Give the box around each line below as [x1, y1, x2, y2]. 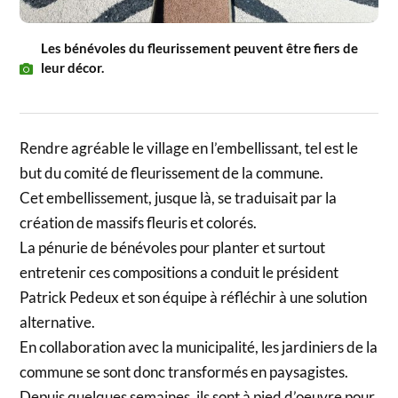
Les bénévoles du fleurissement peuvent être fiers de [41, 40, 359, 57]
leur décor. [41, 60, 105, 76]
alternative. [20, 313, 96, 332]
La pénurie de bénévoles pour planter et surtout [20, 238, 326, 258]
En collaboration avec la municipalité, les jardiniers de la [20, 338, 378, 357]
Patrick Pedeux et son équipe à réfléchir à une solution [20, 288, 368, 307]
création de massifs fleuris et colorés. [20, 213, 258, 233]
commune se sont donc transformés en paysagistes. [20, 362, 349, 382]
